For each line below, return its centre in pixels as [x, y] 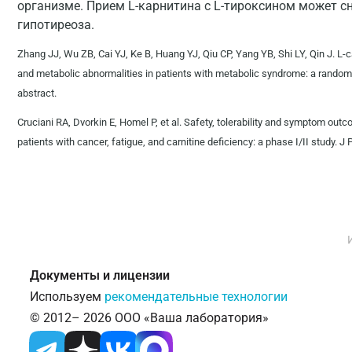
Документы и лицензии [100, 275]
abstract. [37, 93]
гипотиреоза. [56, 25]
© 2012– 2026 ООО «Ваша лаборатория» [149, 318]
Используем [67, 297]
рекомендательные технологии [196, 297]
